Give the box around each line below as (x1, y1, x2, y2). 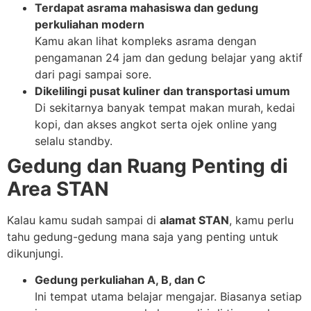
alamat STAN (160, 212, 229, 227)
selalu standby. (35, 133, 112, 148)
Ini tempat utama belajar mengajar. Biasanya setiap (35, 289, 302, 304)
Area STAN (7, 176, 109, 201)
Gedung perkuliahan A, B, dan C (35, 273, 205, 287)
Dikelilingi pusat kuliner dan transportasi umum (35, 83, 290, 98)
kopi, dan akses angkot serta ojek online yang (35, 117, 277, 131)
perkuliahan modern (35, 17, 144, 31)
